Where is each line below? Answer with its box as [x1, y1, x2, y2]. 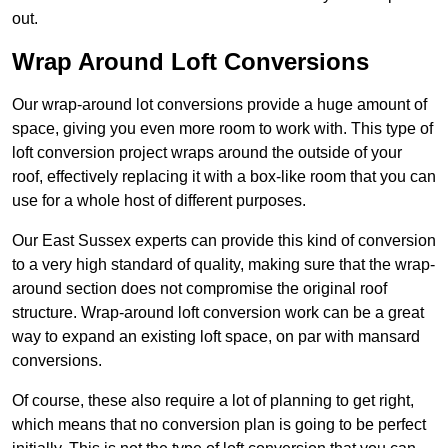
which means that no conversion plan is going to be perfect [12, 416, 426, 434]
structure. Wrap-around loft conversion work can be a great [12, 304, 424, 322]
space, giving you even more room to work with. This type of [12, 120, 433, 138]
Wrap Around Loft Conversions [12, 48, 369, 76]
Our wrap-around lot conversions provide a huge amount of [12, 96, 427, 114]
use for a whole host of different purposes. [12, 192, 306, 210]
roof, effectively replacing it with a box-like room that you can [12, 168, 436, 186]
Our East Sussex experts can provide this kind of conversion [12, 232, 436, 250]
